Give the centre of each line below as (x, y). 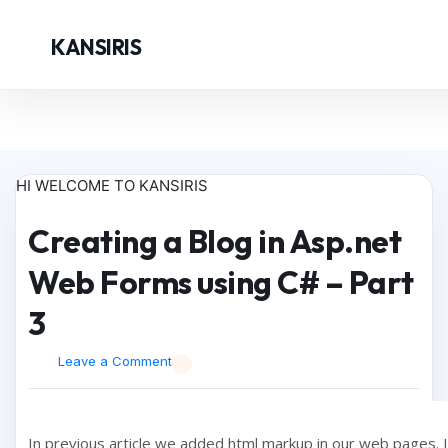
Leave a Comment (115, 361)
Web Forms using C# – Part (221, 282)
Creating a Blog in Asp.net (215, 241)
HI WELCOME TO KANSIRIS (112, 185)
